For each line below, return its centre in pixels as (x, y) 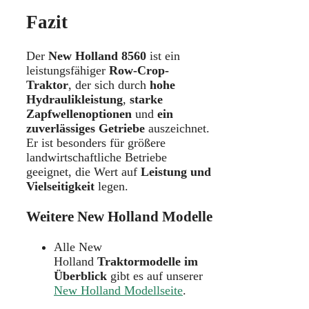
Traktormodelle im (146, 261)
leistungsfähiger (68, 70)
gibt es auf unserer (155, 276)
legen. (111, 186)
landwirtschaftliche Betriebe (97, 157)
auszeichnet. (177, 128)
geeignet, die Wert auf (83, 171)
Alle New (78, 247)
